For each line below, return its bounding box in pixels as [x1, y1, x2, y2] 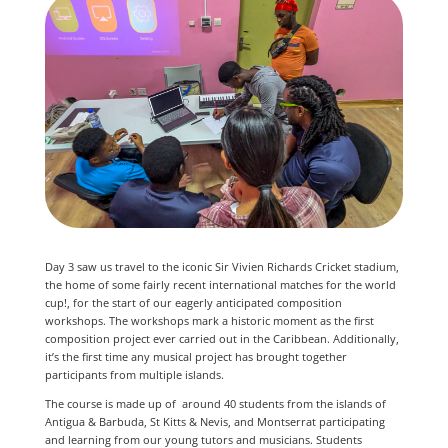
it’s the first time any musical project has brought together [44, 348, 347, 364]
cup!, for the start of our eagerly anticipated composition [44, 294, 342, 310]
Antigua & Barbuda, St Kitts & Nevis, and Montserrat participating [44, 413, 385, 429]
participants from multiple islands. [44, 366, 227, 382]
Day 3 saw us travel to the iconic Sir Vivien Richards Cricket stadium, [44, 258, 399, 274]
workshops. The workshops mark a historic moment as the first [44, 312, 374, 328]
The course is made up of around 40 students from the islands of [44, 395, 386, 411]
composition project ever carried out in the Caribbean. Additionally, [44, 330, 399, 346]
